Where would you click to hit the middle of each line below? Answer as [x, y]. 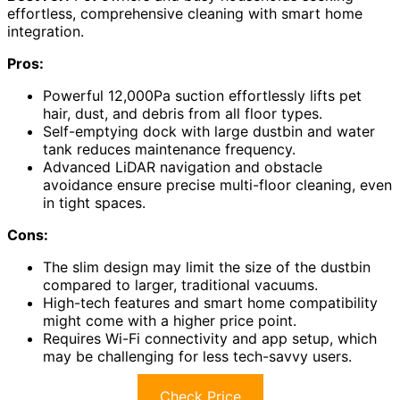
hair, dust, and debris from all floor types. [183, 113]
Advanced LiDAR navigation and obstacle [183, 167]
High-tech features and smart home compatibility [210, 302]
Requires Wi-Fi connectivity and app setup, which [210, 338]
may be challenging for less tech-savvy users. [197, 356]
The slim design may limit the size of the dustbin [207, 267]
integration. [46, 31]
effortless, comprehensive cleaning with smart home [185, 13]
